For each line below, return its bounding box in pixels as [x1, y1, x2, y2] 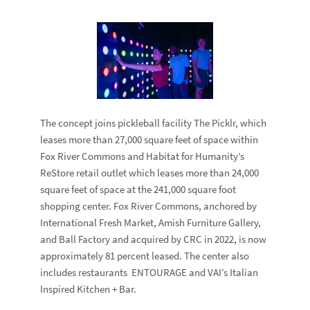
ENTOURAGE [131, 265, 188, 280]
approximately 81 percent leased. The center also [40, 248, 250, 263]
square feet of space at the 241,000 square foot [40, 182, 237, 197]
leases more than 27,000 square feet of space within [40, 132, 259, 147]
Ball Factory [59, 232, 111, 246]
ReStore [40, 165, 75, 180]
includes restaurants [40, 265, 132, 280]
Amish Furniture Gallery [158, 215, 259, 230]
